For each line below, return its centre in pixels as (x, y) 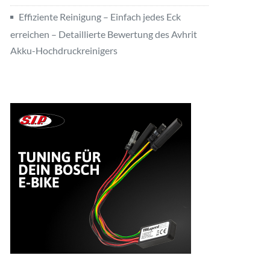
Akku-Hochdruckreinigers (64, 51)
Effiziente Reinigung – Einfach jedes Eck (100, 16)
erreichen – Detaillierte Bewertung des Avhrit (104, 34)
